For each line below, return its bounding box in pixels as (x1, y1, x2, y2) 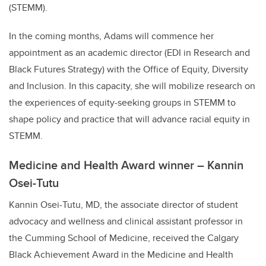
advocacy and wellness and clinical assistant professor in (9, 214, 243, 229)
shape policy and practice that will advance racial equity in (9, 112, 250, 126)
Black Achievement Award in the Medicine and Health (9, 248, 233, 262)
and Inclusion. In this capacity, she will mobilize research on (9, 79, 255, 93)
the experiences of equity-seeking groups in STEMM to (9, 96, 236, 110)
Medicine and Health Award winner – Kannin (9, 156, 243, 174)
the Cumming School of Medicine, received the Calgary (9, 231, 239, 245)
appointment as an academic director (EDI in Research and (9, 46, 250, 60)
